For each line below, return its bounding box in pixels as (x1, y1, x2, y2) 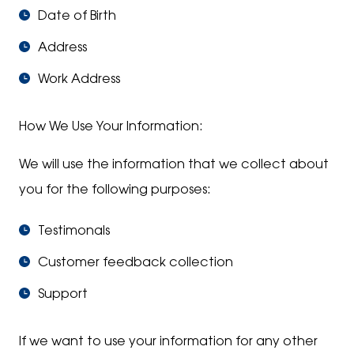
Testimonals (38, 225, 110, 238)
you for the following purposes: (19, 184, 211, 197)
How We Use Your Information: (19, 121, 203, 134)
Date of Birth (38, 10, 116, 23)
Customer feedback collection (38, 257, 233, 269)
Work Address (38, 73, 120, 86)
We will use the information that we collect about (19, 159, 329, 171)
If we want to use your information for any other (19, 336, 318, 348)
